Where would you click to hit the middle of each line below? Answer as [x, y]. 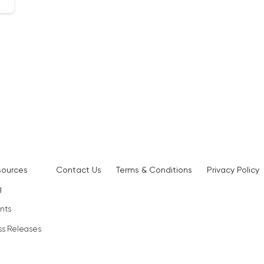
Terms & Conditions [154, 170]
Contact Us [79, 170]
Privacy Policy [233, 170]
